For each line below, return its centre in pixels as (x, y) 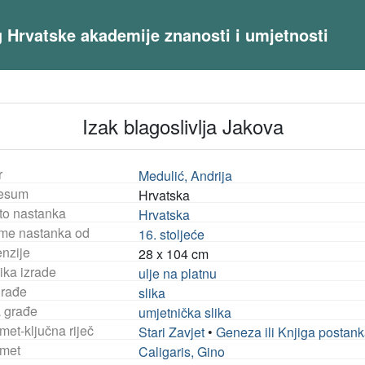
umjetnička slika (185, 312)
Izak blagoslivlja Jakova (182, 126)
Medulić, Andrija (186, 176)
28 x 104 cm (174, 254)
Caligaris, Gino (182, 352)
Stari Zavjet (172, 332)
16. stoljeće (172, 234)
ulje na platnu (178, 273)
